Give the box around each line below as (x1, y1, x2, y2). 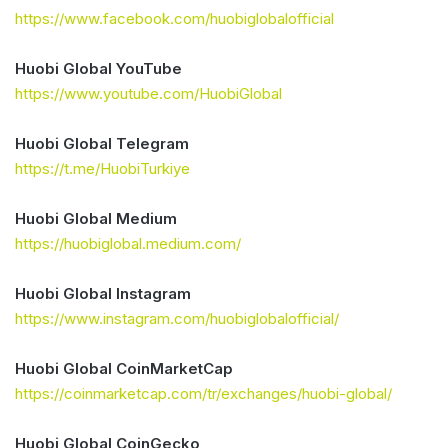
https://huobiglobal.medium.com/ (15, 233, 241, 253)
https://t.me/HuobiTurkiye (15, 158, 190, 178)
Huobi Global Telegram (15, 133, 189, 153)
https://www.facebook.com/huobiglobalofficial (15, 8, 334, 28)
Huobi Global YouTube (15, 58, 182, 78)
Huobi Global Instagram (15, 283, 191, 303)
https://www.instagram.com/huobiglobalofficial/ (15, 308, 339, 328)
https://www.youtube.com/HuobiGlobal (15, 83, 282, 103)
